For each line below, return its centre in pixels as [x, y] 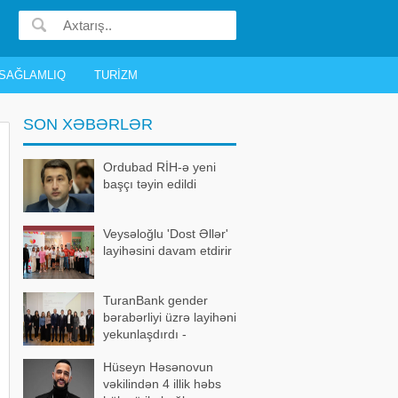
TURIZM [115, 75]
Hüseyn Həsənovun [158, 367]
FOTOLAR [133, 351]
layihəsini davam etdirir [167, 251]
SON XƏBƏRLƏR [88, 124]
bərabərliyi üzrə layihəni [170, 317]
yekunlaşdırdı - [145, 334]
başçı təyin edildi [150, 184]
